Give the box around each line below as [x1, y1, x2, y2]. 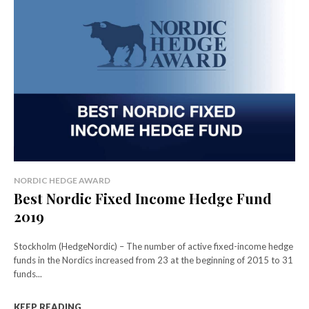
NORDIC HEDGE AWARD [14, 175, 110, 186]
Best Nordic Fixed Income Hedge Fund [14, 188, 272, 208]
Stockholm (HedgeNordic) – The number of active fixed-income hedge [14, 240, 293, 252]
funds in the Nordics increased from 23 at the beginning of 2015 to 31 [14, 254, 293, 266]
